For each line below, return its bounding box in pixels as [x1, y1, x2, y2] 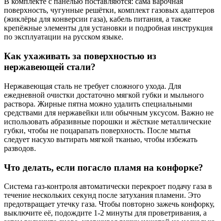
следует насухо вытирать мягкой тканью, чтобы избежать [4, 135, 197, 144]
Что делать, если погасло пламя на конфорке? [4, 162, 203, 173]
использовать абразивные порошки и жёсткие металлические [4, 117, 211, 126]
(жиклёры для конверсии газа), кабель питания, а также [4, 15, 191, 24]
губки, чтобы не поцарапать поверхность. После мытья [4, 126, 190, 135]
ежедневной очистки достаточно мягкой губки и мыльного [4, 90, 204, 99]
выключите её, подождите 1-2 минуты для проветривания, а [4, 209, 207, 218]
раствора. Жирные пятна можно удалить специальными [4, 99, 192, 108]
